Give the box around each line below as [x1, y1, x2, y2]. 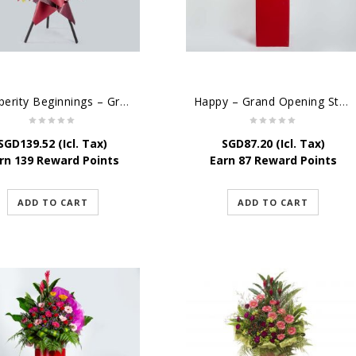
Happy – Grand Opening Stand [339, 94, 348, 110]
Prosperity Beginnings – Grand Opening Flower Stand [119, 94, 129, 110]
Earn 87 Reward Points [209, 153, 337, 168]
